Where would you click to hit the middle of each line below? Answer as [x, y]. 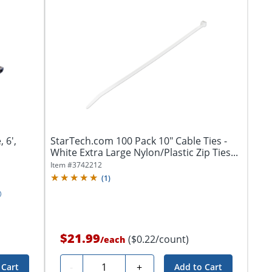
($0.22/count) [158, 240]
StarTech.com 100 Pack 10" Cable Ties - [138, 141]
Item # [61, 165]
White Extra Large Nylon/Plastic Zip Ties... [144, 152]
